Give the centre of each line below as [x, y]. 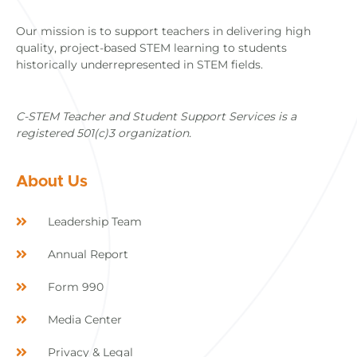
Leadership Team [95, 221]
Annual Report [88, 254]
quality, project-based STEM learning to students [151, 48]
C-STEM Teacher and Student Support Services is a [156, 117]
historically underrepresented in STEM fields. [139, 65]
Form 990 [76, 286]
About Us [52, 181]
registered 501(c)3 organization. [104, 133]
